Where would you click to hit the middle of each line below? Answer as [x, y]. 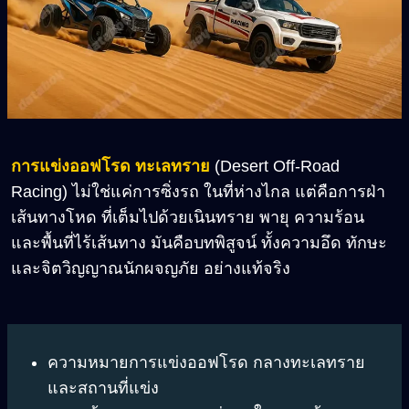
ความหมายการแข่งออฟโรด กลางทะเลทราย [206, 363]
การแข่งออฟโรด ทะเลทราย [110, 167]
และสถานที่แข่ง [103, 388]
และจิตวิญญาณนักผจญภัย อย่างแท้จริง [151, 269]
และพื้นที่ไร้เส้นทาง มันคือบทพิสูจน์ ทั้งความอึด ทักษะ [199, 243]
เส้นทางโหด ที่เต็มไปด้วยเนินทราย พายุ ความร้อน [188, 218]
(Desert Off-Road [277, 167]
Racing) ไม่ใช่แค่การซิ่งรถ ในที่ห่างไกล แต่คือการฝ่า [198, 192]
